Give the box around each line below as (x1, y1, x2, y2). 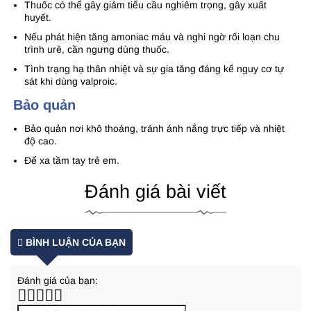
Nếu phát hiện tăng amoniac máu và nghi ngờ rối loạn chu (24, 31, 280, 43)
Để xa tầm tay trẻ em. (24, 155, 119, 167)
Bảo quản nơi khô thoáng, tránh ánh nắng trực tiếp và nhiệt (24, 123, 285, 135)
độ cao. (24, 135, 57, 147)
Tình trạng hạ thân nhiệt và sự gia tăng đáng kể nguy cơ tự (24, 63, 284, 75)
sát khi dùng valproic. (24, 76, 117, 87)
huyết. (24, 12, 51, 24)
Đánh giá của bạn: (17, 275, 98, 287)
